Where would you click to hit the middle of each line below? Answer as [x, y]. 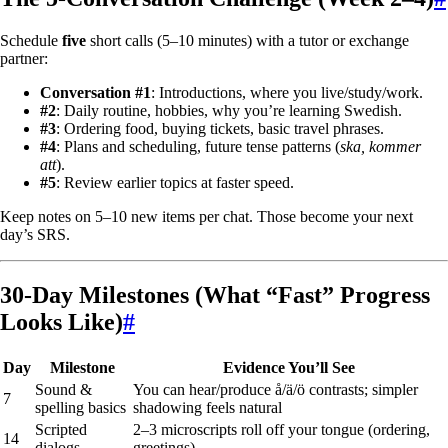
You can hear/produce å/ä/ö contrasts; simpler [275, 389]
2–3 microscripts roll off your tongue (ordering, [281, 429]
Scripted [61, 429]
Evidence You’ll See [289, 367]
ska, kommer [380, 147]
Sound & [63, 389]
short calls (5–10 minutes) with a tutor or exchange [247, 41]
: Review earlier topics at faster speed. [175, 183]
